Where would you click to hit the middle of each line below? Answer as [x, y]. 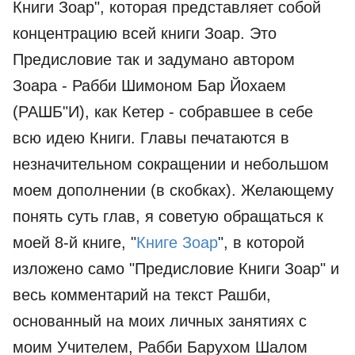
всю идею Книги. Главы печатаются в [151, 138]
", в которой [261, 242]
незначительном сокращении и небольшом [171, 164]
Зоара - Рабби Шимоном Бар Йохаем [149, 86]
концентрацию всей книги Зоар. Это [145, 33]
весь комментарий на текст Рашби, [142, 295]
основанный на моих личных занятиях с [160, 321]
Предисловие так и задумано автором [154, 59]
